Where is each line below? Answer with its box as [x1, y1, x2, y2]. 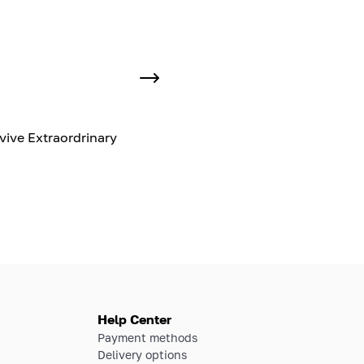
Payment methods [97, 330, 197, 344]
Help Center [97, 310, 171, 327]
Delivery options [97, 347, 187, 362]
